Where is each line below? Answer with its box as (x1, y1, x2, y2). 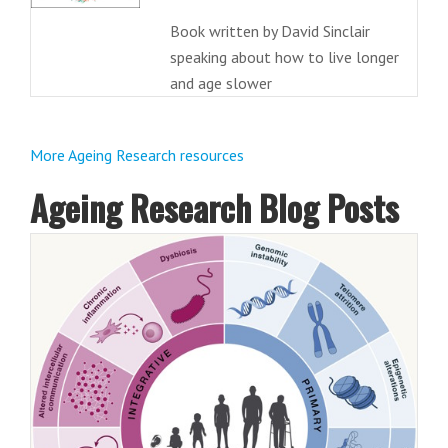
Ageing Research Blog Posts (30, 182, 399, 233)
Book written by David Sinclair (169, 21, 370, 41)
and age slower (169, 73, 272, 93)
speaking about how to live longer (169, 47, 399, 67)
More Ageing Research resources (30, 145, 244, 165)
